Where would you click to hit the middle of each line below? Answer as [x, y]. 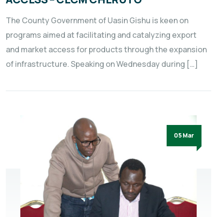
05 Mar [184, 135]
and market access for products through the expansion [106, 49]
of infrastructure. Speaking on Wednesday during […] [102, 64]
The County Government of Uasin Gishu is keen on [97, 20]
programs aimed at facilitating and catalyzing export [101, 35]
